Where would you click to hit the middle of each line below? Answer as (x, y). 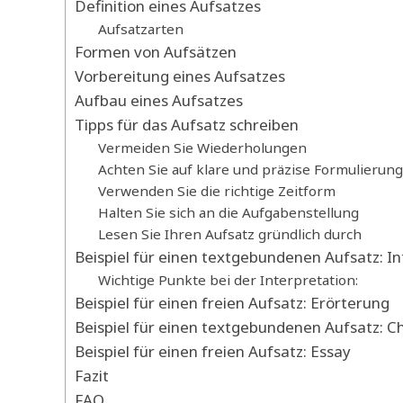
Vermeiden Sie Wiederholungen (202, 148)
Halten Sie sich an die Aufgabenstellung (228, 213)
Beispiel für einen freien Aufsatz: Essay (213, 352)
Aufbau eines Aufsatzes (159, 101)
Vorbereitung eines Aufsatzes (180, 76)
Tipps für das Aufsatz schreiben (187, 125)
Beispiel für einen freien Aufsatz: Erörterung (232, 303)
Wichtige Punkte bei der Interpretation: (228, 280)
